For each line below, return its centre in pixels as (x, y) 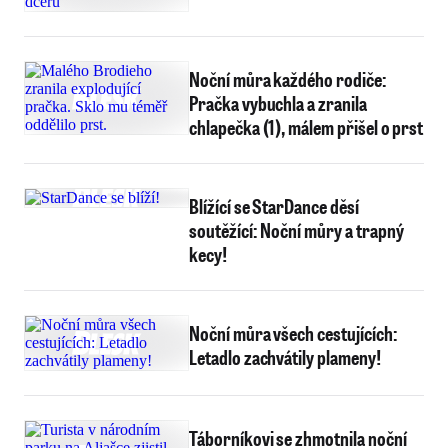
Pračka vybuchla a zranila (278, 103)
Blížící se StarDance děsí (274, 206)
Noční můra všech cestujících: (293, 333)
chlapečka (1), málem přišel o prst (306, 127)
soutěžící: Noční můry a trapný (296, 230)
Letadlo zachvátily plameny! (285, 357)
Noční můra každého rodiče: (288, 79)
